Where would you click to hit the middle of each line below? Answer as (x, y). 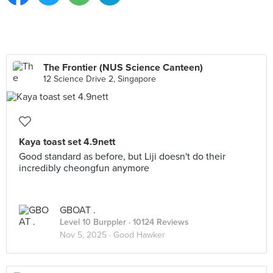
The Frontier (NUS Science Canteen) (123, 68)
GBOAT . (78, 210)
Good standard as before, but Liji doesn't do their (122, 157)
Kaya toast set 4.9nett (67, 142)
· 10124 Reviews (158, 222)
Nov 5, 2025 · (87, 235)
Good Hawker (139, 235)
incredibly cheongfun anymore (84, 168)
